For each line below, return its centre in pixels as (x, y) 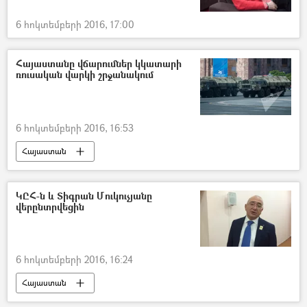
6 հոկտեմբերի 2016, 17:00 (75, 24)
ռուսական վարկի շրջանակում (85, 74)
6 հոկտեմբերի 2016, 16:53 (75, 127)
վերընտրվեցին (50, 206)
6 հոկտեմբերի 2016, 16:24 (74, 260)
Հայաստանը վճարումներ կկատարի (99, 63)
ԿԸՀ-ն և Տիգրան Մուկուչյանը (84, 195)
